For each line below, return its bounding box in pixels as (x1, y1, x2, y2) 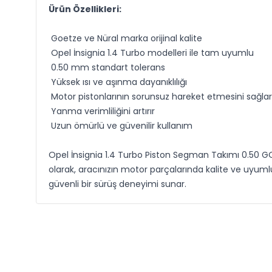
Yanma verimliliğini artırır (48, 105, 155, 117)
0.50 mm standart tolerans (48, 61, 165, 73)
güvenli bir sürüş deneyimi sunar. (48, 178, 186, 190)
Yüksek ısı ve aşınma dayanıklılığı (48, 76, 187, 88)
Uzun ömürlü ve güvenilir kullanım (48, 120, 192, 132)
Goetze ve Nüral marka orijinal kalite (48, 32, 202, 44)
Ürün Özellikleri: (48, 3, 121, 15)
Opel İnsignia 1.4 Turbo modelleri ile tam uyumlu (48, 47, 254, 59)
